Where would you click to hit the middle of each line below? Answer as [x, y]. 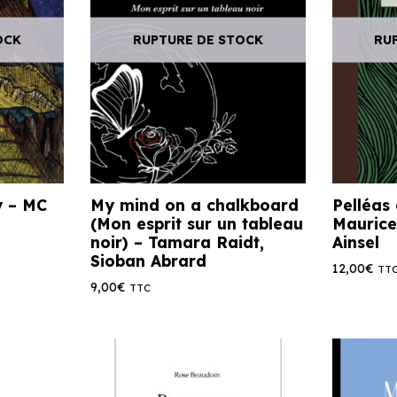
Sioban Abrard [149, 260]
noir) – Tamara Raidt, [178, 241]
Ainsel [355, 241]
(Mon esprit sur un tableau [197, 223]
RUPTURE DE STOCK [198, 39]
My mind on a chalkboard [195, 204]
